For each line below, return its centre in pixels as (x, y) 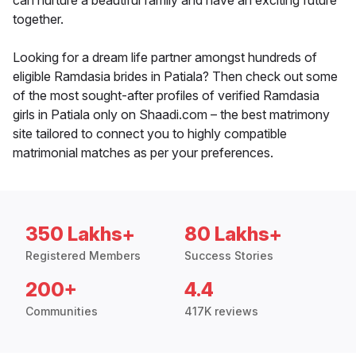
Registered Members (83, 256)
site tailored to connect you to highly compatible (150, 134)
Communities (62, 311)
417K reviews (221, 311)
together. (38, 19)
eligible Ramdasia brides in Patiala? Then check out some (175, 77)
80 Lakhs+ (233, 234)
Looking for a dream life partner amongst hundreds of (165, 58)
